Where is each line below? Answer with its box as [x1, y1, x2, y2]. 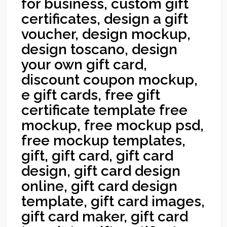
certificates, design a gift [21, 11, 188, 27]
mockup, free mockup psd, [21, 117, 204, 134]
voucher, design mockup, [21, 26, 191, 43]
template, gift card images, [21, 193, 205, 210]
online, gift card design [21, 178, 178, 195]
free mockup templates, [21, 132, 186, 149]
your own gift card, [21, 56, 147, 73]
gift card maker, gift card [21, 208, 188, 225]
